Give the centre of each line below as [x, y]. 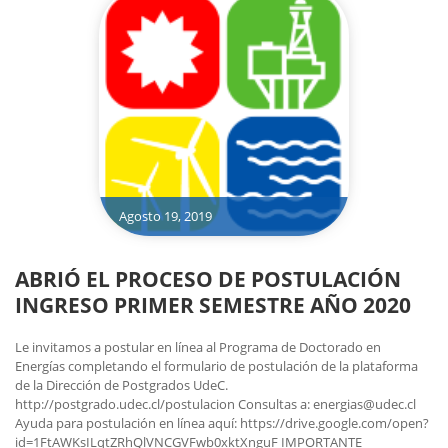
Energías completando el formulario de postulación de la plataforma [216, 366]
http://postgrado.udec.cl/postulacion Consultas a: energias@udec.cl [215, 404]
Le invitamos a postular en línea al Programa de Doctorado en [198, 347]
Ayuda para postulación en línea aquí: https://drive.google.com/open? [222, 423]
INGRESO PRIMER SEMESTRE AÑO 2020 [213, 305]
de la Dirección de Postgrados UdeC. [121, 385]
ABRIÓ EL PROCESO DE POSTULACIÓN [208, 279]
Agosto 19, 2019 [165, 216]
